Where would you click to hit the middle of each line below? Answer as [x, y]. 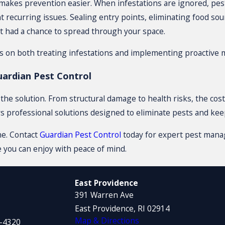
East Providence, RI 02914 [123, 209]
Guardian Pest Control [80, 135]
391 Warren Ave [104, 195]
